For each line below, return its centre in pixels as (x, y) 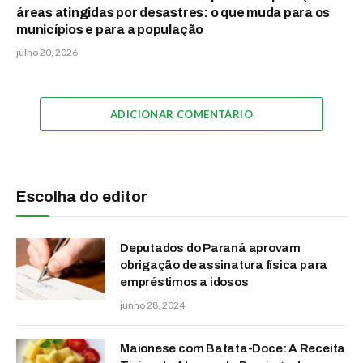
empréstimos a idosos (184, 282)
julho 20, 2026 (47, 53)
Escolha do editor (82, 197)
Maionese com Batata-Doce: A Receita (233, 349)
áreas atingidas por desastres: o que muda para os (173, 13)
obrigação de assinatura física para (224, 265)
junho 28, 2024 (152, 305)
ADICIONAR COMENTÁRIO (181, 115)
